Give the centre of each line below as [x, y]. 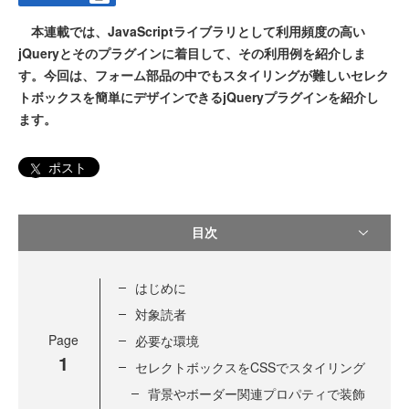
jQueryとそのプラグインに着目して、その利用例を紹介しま [192, 53]
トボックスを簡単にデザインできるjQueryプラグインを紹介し [199, 97]
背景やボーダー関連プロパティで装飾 [257, 393]
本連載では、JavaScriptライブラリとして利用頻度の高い [192, 31]
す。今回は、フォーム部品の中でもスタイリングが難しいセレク [204, 75]
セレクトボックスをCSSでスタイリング [250, 367]
